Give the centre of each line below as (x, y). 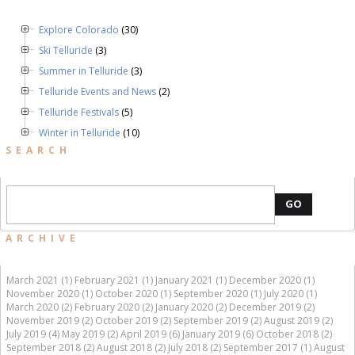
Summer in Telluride (84, 71)
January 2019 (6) (218, 334)
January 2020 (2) (191, 307)
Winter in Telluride (80, 133)
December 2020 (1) (272, 280)
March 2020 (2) (39, 307)
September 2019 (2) (218, 321)
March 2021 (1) (39, 280)
